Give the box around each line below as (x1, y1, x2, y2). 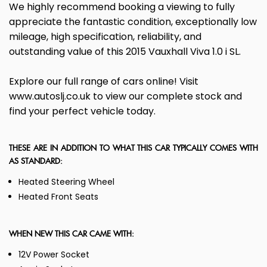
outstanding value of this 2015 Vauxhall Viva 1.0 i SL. (9, 45, 241, 59)
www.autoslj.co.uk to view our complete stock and (9, 89, 242, 104)
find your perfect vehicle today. (9, 104, 156, 119)
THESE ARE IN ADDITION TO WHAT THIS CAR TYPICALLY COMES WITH (9, 144, 258, 154)
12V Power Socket (18, 249, 89, 261)
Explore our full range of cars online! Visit (9, 74, 198, 89)
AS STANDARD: (9, 157, 63, 167)
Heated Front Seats (18, 191, 98, 203)
